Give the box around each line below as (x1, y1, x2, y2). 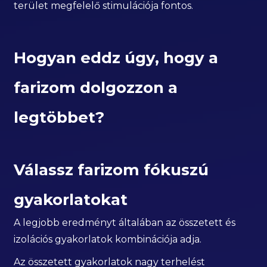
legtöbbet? (14, 108, 105, 128)
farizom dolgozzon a (14, 78, 178, 98)
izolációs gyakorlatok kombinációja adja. (14, 234, 202, 246)
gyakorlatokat (14, 190, 128, 210)
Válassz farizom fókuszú (14, 160, 209, 180)
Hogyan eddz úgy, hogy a (14, 48, 219, 68)
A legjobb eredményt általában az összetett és (14, 217, 236, 229)
